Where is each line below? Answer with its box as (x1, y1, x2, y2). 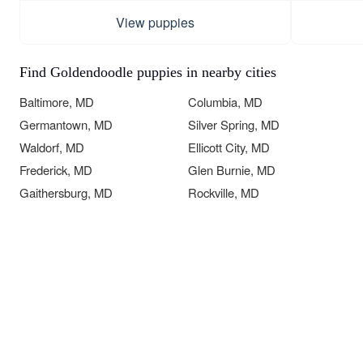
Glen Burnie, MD (188, 161, 275, 178)
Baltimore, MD (19, 93, 94, 110)
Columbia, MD (188, 93, 263, 110)
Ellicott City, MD (188, 139, 270, 156)
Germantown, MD (19, 116, 113, 133)
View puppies (116, 13, 194, 32)
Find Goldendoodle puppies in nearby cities (19, 64, 276, 80)
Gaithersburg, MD (19, 184, 113, 201)
